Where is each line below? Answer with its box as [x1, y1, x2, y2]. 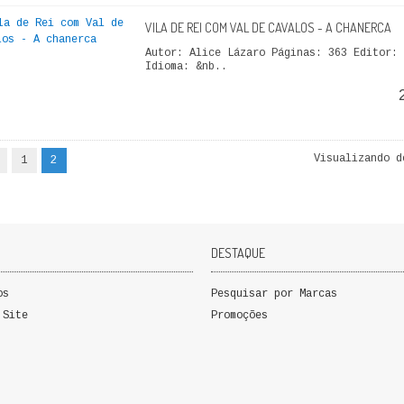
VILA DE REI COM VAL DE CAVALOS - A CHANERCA [144, 20, 391, 35]
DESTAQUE [211, 245, 265, 261]
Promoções [211, 309, 268, 322]
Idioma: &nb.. [144, 60, 227, 73]
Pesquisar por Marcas [211, 288, 337, 300]
